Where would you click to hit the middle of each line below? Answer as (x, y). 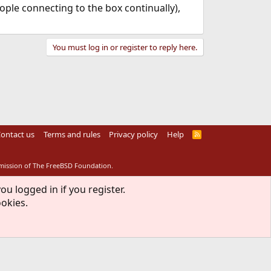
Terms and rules (72, 134)
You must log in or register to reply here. (125, 47)
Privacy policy (134, 134)
